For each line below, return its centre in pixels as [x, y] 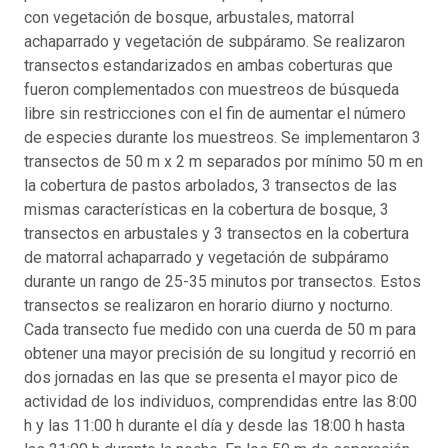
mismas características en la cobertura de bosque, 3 [206, 209]
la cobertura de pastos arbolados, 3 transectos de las [210, 185]
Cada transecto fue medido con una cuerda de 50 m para [220, 329]
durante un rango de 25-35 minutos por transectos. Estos [222, 281]
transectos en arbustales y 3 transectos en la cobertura [216, 233]
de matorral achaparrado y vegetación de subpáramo [206, 257]
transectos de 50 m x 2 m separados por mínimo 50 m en [223, 161]
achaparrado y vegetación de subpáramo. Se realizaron [214, 41]
